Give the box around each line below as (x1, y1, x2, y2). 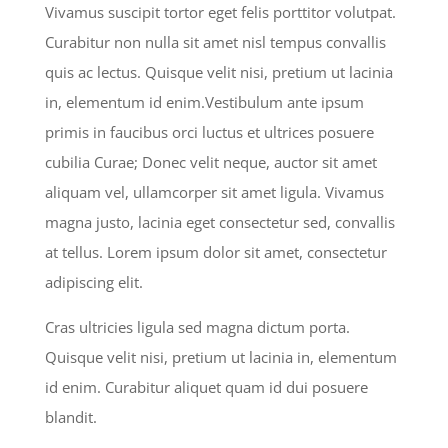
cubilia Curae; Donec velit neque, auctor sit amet (44, 151, 377, 172)
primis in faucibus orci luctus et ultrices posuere (44, 121, 374, 142)
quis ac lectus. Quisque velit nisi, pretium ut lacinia (44, 61, 393, 82)
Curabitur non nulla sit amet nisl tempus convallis (44, 31, 386, 52)
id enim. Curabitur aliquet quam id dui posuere (44, 376, 368, 397)
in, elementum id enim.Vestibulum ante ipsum (44, 91, 364, 112)
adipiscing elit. (44, 271, 143, 292)
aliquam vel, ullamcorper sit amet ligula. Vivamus (44, 181, 384, 202)
